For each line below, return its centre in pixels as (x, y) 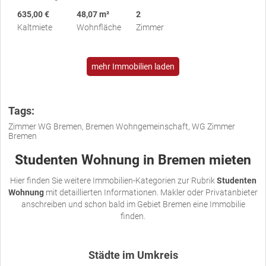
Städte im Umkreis (133, 256)
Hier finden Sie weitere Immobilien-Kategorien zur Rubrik (113, 181)
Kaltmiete (35, 28)
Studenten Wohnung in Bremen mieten (133, 160)
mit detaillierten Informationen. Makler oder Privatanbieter (151, 193)
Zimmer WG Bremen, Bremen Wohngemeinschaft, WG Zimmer (122, 127)
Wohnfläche (99, 28)
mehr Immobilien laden (133, 67)
